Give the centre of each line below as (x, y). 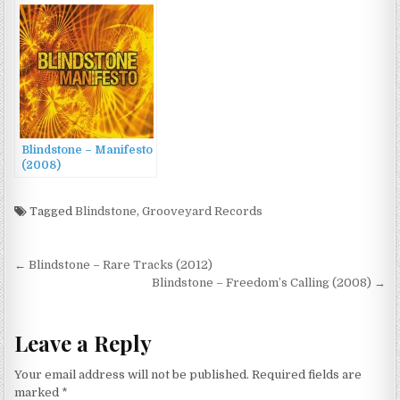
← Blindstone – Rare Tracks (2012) (114, 265)
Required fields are (307, 375)
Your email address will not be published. (132, 375)
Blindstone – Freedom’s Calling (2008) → (268, 283)
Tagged (51, 212)
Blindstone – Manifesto (87, 150)
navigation (76, 293)
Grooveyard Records (203, 212)
